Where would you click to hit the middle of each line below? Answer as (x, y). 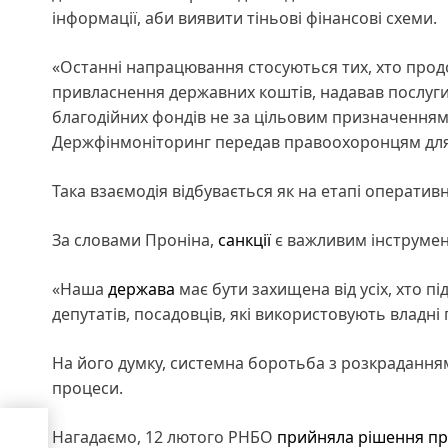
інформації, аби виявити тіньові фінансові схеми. (246, 17)
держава (141, 288)
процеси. (89, 387)
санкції (244, 239)
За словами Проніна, (135, 239)
